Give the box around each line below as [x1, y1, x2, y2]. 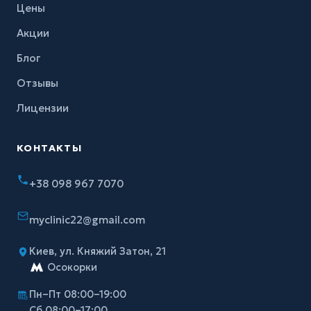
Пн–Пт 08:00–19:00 [29, 287, 126, 301]
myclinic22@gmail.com [29, 212, 145, 226]
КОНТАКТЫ [17, 141, 83, 154]
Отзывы [17, 76, 58, 90]
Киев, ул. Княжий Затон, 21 [29, 244, 166, 258]
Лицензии [17, 101, 69, 115]
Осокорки [44, 260, 97, 274]
